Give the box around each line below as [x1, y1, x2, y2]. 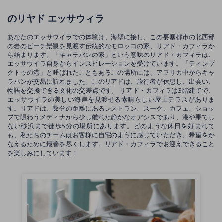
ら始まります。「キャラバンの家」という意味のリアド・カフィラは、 [7, 50, 215, 59]
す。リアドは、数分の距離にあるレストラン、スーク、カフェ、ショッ [7, 104, 215, 112]
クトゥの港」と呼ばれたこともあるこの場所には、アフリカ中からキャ [7, 68, 215, 77]
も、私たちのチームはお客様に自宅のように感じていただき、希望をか [7, 130, 215, 139]
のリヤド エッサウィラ [7, 12, 104, 24]
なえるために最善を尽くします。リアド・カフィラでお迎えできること [7, 139, 215, 148]
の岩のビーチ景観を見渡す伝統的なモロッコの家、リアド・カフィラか [7, 41, 215, 50]
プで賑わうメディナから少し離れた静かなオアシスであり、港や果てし [7, 112, 215, 121]
